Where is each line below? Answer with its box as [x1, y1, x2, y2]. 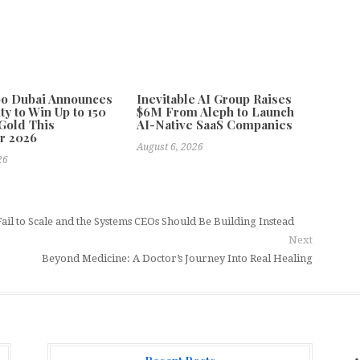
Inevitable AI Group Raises [137, 91, 292, 108]
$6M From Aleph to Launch [137, 104, 295, 121]
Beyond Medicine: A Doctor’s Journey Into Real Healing [42, 252, 313, 265]
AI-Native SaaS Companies [137, 117, 293, 133]
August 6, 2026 [137, 141, 204, 153]
